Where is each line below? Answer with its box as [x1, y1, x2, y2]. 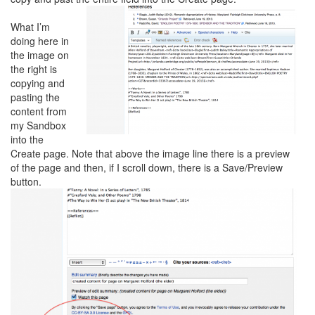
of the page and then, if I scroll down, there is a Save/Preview [11, 160, 283, 174]
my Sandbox [11, 117, 66, 132]
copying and [11, 75, 65, 90]
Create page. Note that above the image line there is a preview [11, 146, 290, 160]
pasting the [11, 89, 60, 104]
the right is [11, 61, 57, 76]
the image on [11, 47, 69, 62]
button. [11, 174, 41, 188]
